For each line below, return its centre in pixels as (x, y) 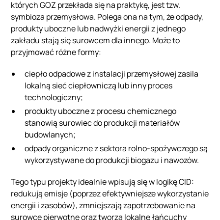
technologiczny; (54, 97)
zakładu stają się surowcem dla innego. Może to (96, 40)
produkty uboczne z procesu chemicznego (101, 111)
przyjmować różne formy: (56, 52)
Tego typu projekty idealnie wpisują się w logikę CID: (103, 181)
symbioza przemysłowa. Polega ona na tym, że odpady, (107, 16)
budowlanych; (50, 134)
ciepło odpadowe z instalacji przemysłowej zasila (112, 73)
